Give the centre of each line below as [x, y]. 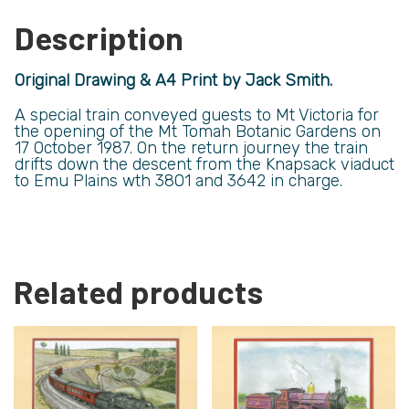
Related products [138, 292]
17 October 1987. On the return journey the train [191, 148]
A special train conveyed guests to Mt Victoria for [197, 115]
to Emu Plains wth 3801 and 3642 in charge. [178, 181]
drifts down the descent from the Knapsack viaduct [204, 165]
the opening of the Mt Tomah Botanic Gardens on [198, 132]
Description [100, 38]
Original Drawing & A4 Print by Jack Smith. [173, 81]
